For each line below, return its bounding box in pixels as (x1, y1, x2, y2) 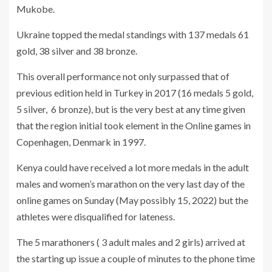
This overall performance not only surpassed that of (16, 70, 229, 82)
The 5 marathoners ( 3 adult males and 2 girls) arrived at (16, 236, 245, 248)
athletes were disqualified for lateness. (16, 210, 175, 222)
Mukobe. (16, 2, 55, 15)
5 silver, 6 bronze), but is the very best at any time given (16, 103, 245, 115)
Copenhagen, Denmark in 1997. (16, 135, 146, 148)
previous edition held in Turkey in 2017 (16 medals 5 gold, (16, 86, 253, 98)
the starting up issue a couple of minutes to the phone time (16, 252, 255, 264)
